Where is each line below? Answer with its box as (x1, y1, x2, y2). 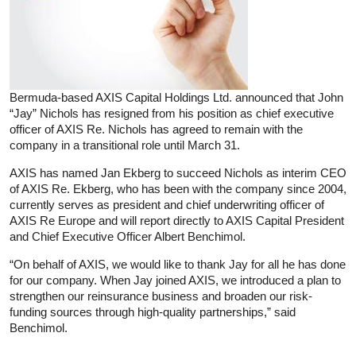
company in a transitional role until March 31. (10, 137, 240, 152)
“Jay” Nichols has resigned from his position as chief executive (10, 106, 334, 120)
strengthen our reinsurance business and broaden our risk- (10, 288, 312, 303)
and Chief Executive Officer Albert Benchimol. (10, 229, 246, 243)
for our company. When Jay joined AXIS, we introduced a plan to (10, 273, 341, 287)
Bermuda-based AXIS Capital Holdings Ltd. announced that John (10, 90, 343, 104)
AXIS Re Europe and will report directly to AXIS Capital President (10, 213, 344, 227)
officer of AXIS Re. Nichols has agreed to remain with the (10, 122, 303, 136)
